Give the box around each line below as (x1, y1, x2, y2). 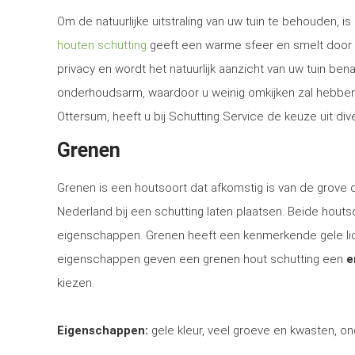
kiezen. (57, 276, 94, 290)
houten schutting (57, 38, 147, 52)
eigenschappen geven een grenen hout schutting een (57, 252, 346, 266)
